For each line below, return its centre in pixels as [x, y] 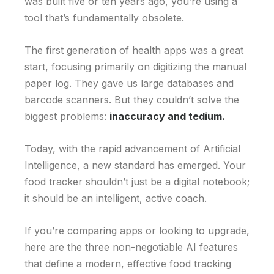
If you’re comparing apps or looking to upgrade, [137, 231]
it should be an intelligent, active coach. [116, 198]
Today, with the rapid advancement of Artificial [132, 149]
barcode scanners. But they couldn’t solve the [132, 100]
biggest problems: [67, 117]
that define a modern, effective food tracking [128, 264]
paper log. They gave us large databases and [129, 83]
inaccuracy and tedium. [167, 117]
